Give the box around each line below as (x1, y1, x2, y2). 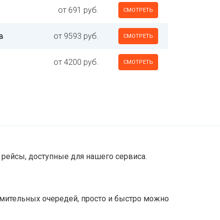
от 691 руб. (58, 5, 99, 15)
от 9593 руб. (54, 31, 99, 41)
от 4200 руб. (54, 57, 99, 67)
